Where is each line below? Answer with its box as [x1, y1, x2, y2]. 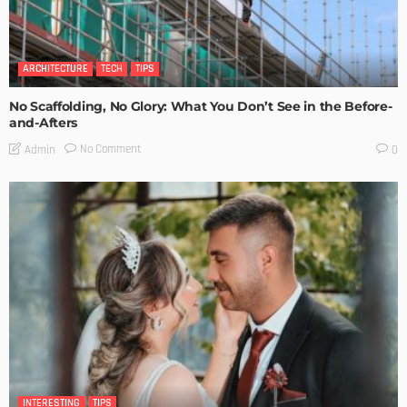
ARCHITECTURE [23, 61, 88, 75]
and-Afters [9, 114, 78, 131]
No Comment [80, 142, 142, 157]
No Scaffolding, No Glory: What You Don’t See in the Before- [9, 97, 392, 114]
